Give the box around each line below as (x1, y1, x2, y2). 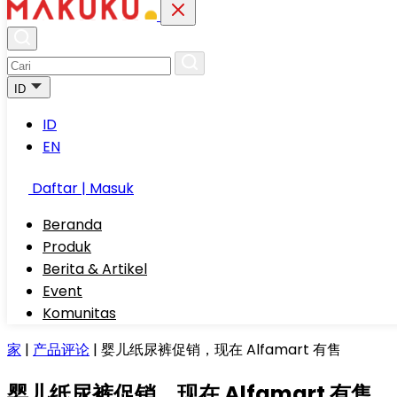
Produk (43, 237, 91, 257)
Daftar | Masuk (32, 178, 134, 198)
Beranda (43, 214, 102, 235)
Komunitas (43, 303, 116, 323)
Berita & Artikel (43, 259, 147, 279)
